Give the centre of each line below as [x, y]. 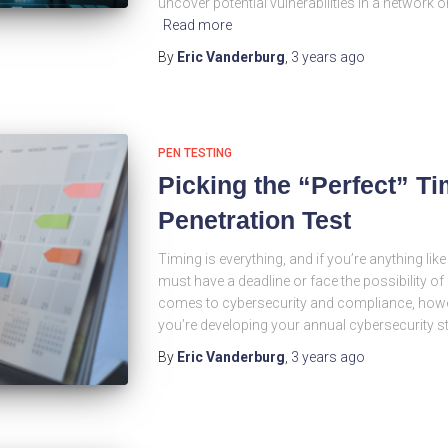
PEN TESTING [194, 153]
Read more [197, 25]
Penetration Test [254, 220]
